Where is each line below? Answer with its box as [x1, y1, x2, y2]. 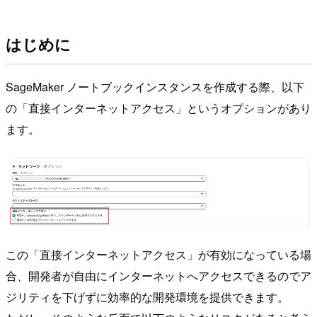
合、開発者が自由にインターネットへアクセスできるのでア [6, 267, 311, 284]
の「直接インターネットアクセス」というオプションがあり [6, 100, 311, 117]
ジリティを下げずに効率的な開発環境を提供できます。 [6, 288, 289, 305]
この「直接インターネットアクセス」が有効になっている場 [6, 246, 311, 263]
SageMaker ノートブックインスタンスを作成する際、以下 [6, 79, 304, 96]
